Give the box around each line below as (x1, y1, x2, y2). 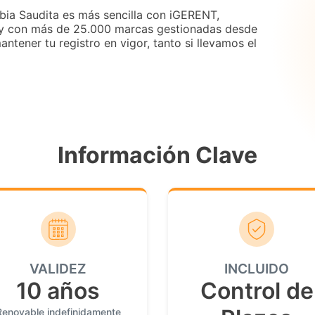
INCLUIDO (224, 259, 290, 277)
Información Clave (58, 141, 257, 169)
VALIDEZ (30, 259, 87, 277)
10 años (16, 276, 101, 304)
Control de (200, 276, 314, 304)
